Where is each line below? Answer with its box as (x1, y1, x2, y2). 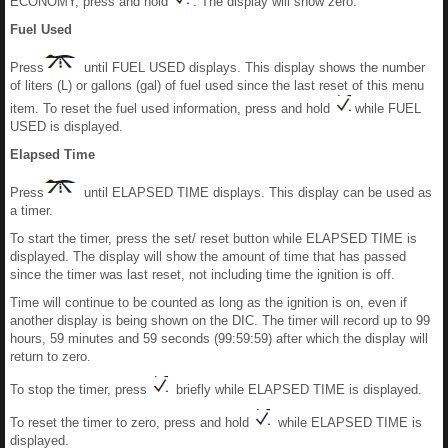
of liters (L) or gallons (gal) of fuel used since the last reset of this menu (10, 78, 424, 93)
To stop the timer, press (10, 382, 151, 397)
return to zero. (10, 349, 91, 364)
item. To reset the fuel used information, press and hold (10, 101, 334, 116)
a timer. (10, 203, 53, 218)
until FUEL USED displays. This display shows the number (84, 60, 425, 75)
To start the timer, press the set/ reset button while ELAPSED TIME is (10, 231, 417, 246)
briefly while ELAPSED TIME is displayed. (168, 382, 422, 397)
